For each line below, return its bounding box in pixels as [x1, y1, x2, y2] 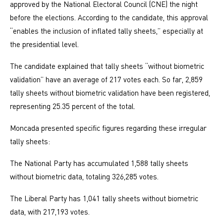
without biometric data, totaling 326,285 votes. [10, 172, 159, 181]
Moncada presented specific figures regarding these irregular [10, 123, 207, 133]
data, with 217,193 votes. [10, 207, 90, 217]
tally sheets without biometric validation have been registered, [10, 88, 210, 98]
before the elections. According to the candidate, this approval [10, 13, 208, 22]
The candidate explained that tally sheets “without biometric [10, 61, 204, 71]
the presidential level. [10, 40, 79, 49]
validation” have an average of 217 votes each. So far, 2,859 [10, 75, 203, 84]
